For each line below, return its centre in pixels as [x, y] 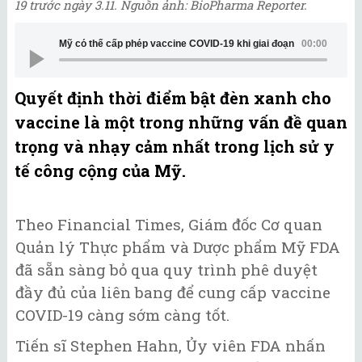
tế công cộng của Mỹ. [100, 170]
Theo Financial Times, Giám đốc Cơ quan [169, 224]
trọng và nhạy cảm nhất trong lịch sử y [175, 146]
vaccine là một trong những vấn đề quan [181, 122]
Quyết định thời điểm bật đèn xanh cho [173, 97]
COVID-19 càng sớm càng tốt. [122, 314]
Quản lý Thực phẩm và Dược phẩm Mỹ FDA [178, 246]
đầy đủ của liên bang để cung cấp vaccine [173, 292]
